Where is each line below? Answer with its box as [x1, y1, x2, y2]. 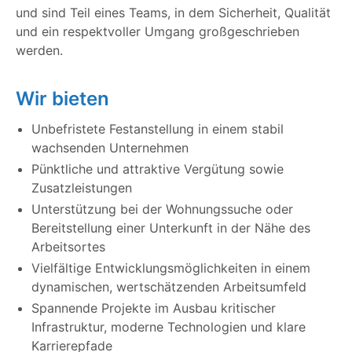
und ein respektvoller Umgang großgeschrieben [16, 24, 299, 40]
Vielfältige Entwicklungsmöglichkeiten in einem [31, 260, 310, 277]
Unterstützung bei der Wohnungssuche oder [31, 201, 293, 218]
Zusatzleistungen [31, 180, 132, 196]
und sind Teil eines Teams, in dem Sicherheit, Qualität [16, 5, 331, 21]
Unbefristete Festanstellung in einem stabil [31, 121, 284, 137]
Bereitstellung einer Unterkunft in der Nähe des [31, 220, 310, 236]
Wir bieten [16, 87, 109, 111]
